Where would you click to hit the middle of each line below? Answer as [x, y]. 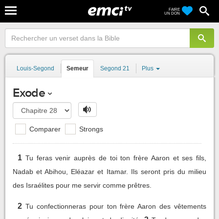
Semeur [77, 68]
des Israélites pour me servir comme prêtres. [82, 185]
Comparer [44, 129]
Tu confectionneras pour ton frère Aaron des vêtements [116, 206]
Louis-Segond [35, 68]
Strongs [90, 129]
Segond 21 [115, 68]
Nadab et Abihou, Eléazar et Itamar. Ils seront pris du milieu [109, 171]
